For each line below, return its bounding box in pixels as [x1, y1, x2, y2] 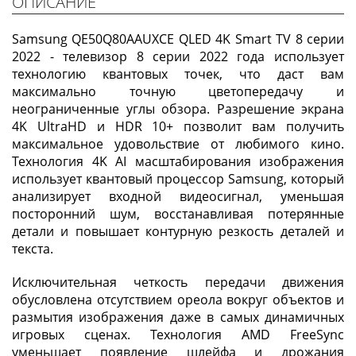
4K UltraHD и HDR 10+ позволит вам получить [12, 117, 344, 135]
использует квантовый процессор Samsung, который [12, 169, 344, 188]
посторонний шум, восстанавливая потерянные [12, 204, 344, 222]
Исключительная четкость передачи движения [12, 273, 344, 291]
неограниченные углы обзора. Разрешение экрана [12, 99, 344, 118]
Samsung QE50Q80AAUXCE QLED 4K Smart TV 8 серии [12, 29, 344, 48]
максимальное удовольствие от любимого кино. [12, 134, 344, 153]
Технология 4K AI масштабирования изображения [12, 152, 344, 170]
